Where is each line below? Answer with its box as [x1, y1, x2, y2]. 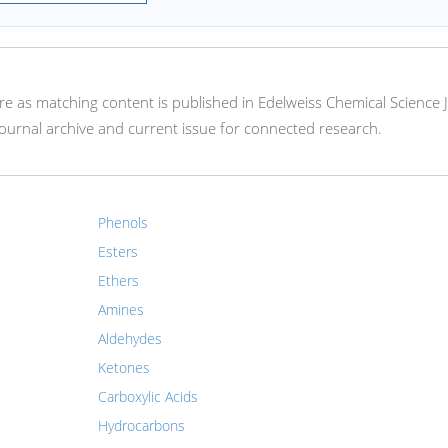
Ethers [97, 271, 139, 290]
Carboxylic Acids [97, 387, 198, 406]
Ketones [97, 358, 150, 377]
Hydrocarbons [97, 416, 185, 435]
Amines [97, 300, 144, 319]
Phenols [97, 213, 148, 232]
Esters [97, 242, 138, 261]
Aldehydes [97, 329, 162, 348]
